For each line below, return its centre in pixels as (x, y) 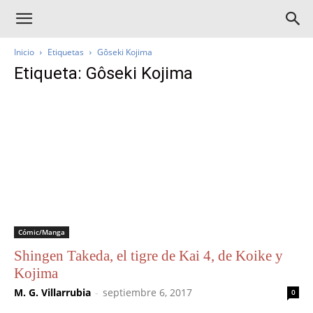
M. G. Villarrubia (52, 293)
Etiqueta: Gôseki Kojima (103, 73)
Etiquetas (66, 52)
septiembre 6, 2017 (147, 293)
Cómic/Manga (42, 232)
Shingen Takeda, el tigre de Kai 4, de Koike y (148, 256)
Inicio (24, 52)
